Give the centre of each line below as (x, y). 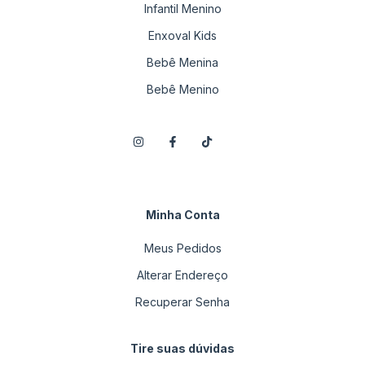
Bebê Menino (182, 89)
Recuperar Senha (182, 301)
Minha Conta (182, 214)
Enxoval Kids (182, 35)
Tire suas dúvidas (182, 348)
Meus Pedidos (182, 248)
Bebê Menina (182, 62)
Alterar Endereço (182, 275)
